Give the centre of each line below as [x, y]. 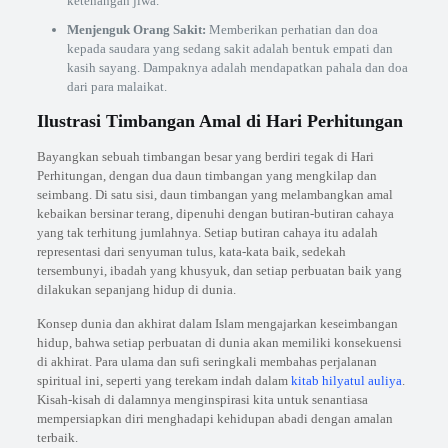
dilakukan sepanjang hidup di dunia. [136, 289]
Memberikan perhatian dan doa [291, 29]
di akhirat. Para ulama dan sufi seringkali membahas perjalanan [206, 361]
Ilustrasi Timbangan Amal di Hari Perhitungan [219, 121]
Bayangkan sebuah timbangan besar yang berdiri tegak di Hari [205, 156]
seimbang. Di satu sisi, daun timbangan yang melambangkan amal [214, 194]
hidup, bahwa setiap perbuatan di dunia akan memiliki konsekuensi [219, 342]
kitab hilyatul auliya [346, 380]
